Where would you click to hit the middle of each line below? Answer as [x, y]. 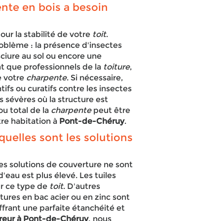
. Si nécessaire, [95, 78]
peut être [111, 110]
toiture [117, 67]
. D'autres [82, 186]
